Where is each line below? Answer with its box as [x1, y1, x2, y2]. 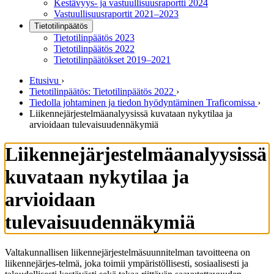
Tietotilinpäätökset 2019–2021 [54, 54, 171, 65]
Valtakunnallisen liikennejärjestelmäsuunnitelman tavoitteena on [5, 246, 250, 257]
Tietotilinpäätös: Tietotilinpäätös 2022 [29, 86, 174, 97]
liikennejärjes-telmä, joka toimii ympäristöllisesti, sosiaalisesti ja [5, 257, 248, 268]
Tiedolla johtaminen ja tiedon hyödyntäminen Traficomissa [29, 97, 255, 108]
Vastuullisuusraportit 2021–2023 [54, 9, 179, 19]
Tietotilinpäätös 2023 [54, 32, 135, 43]
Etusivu [29, 75, 59, 86]
